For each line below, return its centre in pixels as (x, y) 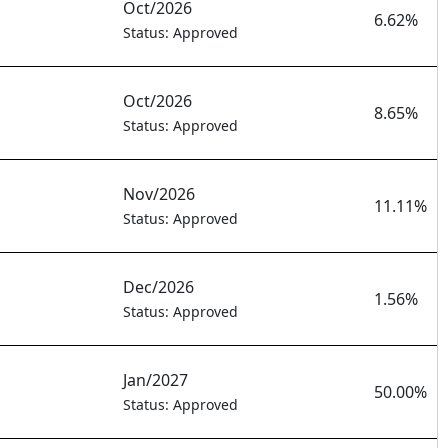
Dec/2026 (158, 287)
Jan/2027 (155, 380)
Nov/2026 (159, 194)
